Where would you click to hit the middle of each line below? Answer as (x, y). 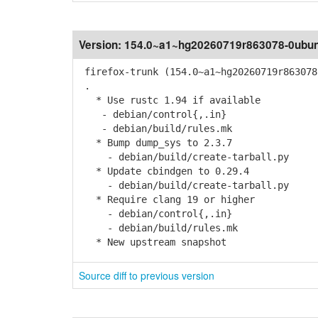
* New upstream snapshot (153, 242)
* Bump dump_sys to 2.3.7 (155, 143)
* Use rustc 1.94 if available (170, 100)
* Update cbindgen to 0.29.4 (164, 171)
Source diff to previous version (147, 275)
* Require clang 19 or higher (167, 199)
